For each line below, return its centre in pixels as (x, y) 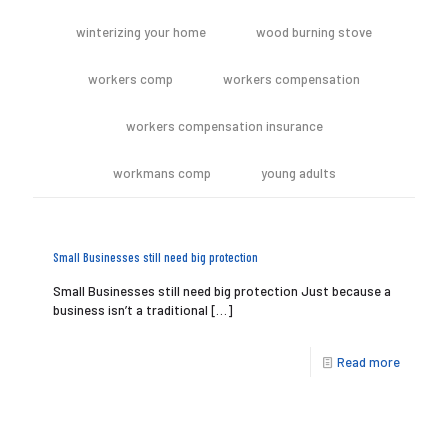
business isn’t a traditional (130, 310)
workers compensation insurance (224, 126)
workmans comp (161, 173)
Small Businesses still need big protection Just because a (222, 291)
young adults (298, 173)
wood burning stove (314, 32)
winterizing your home (141, 32)
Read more (368, 362)
